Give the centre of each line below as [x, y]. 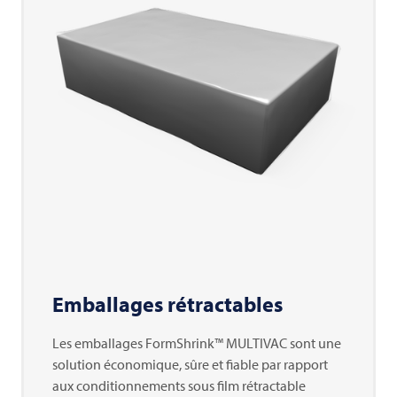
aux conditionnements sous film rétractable [179, 386]
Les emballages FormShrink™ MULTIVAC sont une [197, 343]
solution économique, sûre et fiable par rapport [190, 365]
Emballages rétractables [167, 304]
